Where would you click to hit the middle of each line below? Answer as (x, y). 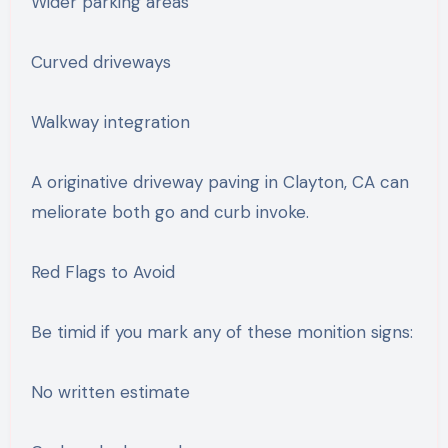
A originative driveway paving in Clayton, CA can (219, 181)
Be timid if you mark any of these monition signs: (221, 331)
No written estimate (110, 391)
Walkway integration (110, 121)
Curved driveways (100, 61)
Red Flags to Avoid (102, 271)
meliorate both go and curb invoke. (169, 211)
